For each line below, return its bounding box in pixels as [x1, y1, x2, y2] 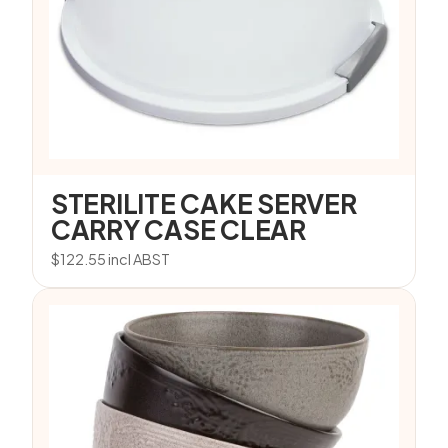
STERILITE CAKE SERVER [51, 187, 357, 220]
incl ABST [108, 250, 170, 268]
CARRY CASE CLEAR [51, 213, 306, 246]
